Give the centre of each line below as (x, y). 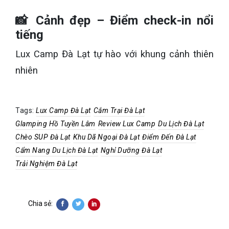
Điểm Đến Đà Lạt (169, 137)
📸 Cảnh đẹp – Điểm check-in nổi (114, 21)
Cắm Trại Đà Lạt (119, 111)
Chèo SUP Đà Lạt (43, 137)
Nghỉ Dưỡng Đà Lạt (131, 151)
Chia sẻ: (40, 204)
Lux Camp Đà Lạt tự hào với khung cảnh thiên (114, 54)
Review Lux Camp (127, 124)
